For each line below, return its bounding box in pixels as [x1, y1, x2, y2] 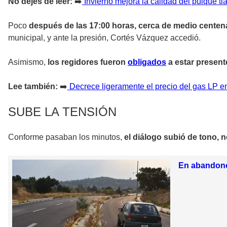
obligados [128, 58, 166, 67]
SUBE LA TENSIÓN [8, 105, 117, 119]
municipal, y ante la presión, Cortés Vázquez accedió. [8, 33, 201, 43]
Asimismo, [8, 58, 46, 67]
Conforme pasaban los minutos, [8, 133, 124, 142]
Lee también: [8, 82, 58, 91]
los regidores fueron [46, 58, 128, 67]
